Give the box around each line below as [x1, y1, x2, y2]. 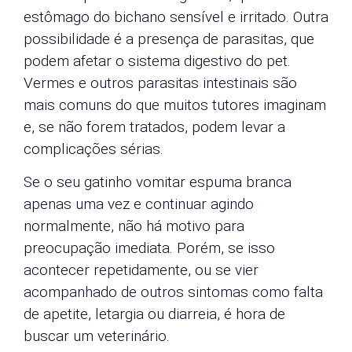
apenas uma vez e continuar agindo [24, 195, 254, 214]
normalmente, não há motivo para [24, 217, 244, 236]
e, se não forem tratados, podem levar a [24, 117, 285, 136]
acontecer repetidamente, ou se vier [24, 261, 258, 280]
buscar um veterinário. [24, 327, 170, 346]
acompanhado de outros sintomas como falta [24, 283, 323, 302]
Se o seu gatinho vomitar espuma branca [24, 173, 291, 192]
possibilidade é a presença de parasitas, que [24, 29, 314, 48]
